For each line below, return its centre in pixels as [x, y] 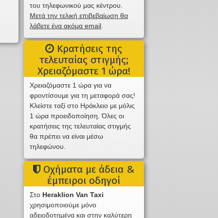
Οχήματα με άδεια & [88, 170]
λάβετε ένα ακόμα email [66, 26]
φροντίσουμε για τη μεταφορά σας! [83, 96]
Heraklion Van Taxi [73, 195]
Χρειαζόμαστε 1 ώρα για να [71, 85]
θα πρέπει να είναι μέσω [67, 136]
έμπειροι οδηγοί [84, 181]
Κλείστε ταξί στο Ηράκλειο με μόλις [82, 106]
